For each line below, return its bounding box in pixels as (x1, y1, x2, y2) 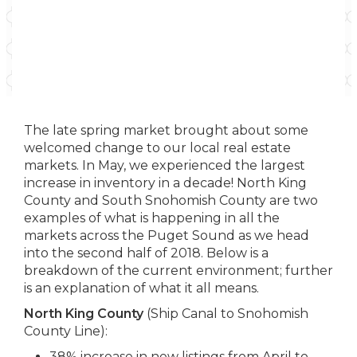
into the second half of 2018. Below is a (24, 245, 269, 261)
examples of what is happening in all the (24, 210, 280, 226)
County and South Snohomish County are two (24, 193, 318, 208)
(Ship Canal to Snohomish (143, 306, 308, 321)
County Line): (24, 324, 108, 339)
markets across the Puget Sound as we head (24, 228, 309, 243)
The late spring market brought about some (24, 123, 308, 138)
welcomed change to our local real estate (24, 140, 291, 155)
